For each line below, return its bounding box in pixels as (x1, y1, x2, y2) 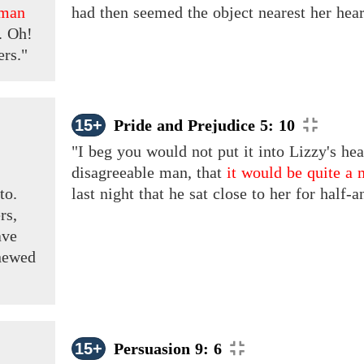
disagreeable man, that (71, 163, 227, 182)
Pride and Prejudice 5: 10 (114, 116, 295, 135)
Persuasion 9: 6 (114, 340, 222, 358)
